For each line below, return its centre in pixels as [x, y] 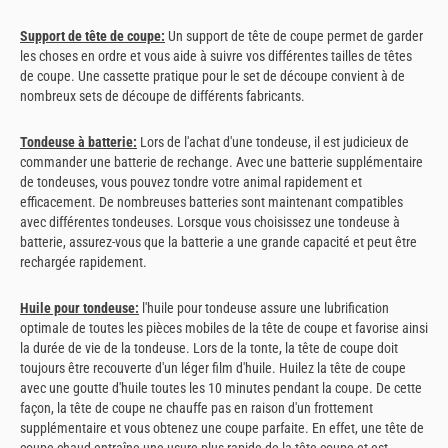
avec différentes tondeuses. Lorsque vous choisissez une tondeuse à [210, 221]
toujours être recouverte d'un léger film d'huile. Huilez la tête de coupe [213, 367]
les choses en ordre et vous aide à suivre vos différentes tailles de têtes [216, 56]
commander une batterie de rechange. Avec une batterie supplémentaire [221, 161]
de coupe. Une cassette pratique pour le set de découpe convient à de [212, 76]
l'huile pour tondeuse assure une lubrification [264, 307]
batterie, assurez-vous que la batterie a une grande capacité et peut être [218, 241]
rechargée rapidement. [83, 261]
